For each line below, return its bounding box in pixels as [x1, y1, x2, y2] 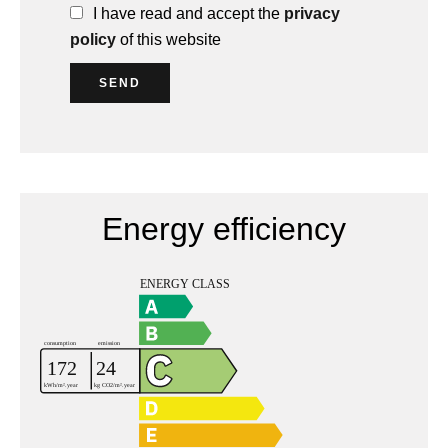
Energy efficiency [102, 211, 346, 247]
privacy [284, 5, 340, 22]
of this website [116, 31, 221, 48]
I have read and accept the [93, 5, 284, 22]
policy [70, 31, 116, 48]
